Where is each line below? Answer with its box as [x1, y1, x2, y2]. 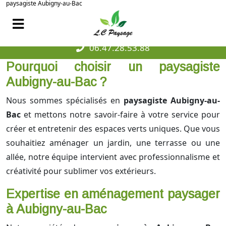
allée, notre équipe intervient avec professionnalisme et [6, 151, 220, 163]
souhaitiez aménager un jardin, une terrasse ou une [6, 137, 220, 149]
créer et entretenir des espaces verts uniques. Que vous [6, 123, 220, 135]
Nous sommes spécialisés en [6, 95, 124, 106]
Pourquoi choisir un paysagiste [6, 60, 220, 74]
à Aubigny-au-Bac [6, 202, 106, 216]
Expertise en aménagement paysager [6, 187, 220, 201]
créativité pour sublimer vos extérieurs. [6, 165, 156, 177]
